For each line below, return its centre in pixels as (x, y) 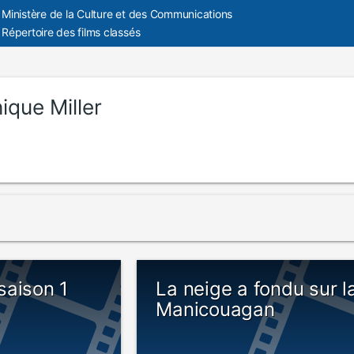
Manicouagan (215, 309)
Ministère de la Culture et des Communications (117, 14)
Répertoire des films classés (71, 32)
